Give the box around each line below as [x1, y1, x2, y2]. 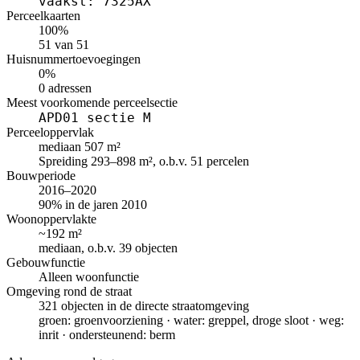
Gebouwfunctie [6, 256, 85, 270]
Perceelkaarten [6, 9, 80, 23]
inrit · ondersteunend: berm [39, 328, 175, 342]
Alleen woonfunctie [39, 270, 139, 284]
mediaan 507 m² [39, 140, 121, 154]
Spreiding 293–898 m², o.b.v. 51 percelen [39, 154, 249, 169]
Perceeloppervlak [6, 125, 94, 140]
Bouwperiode [6, 169, 76, 183]
